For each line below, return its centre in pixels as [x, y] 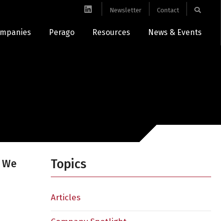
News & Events [175, 32]
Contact [168, 10]
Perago [62, 32]
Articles [65, 198]
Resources [111, 32]
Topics [68, 164]
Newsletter [126, 10]
